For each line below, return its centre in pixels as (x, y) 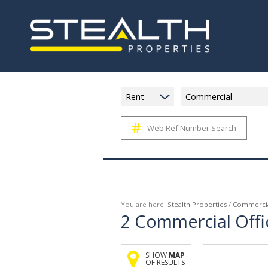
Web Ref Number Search (192, 128)
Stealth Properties (197, 204)
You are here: (144, 204)
